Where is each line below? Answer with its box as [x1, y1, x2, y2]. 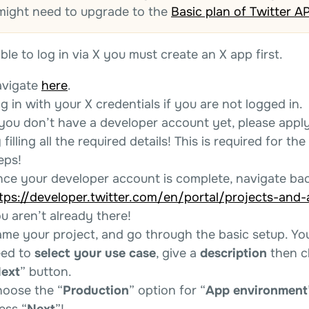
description [200, 245, 267, 261]
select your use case [34, 245, 156, 261]
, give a [156, 245, 200, 261]
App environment [206, 282, 308, 298]
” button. [20, 263, 72, 279]
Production [63, 282, 129, 298]
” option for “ [129, 282, 206, 298]
